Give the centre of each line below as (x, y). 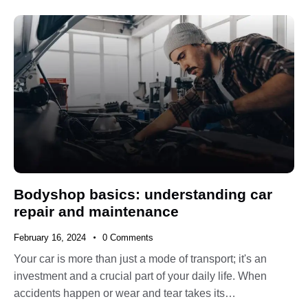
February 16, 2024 (50, 237)
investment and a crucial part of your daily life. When (140, 276)
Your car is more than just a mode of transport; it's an (140, 259)
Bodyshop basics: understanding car (143, 194)
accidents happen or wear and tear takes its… (125, 294)
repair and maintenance (96, 211)
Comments (131, 237)
